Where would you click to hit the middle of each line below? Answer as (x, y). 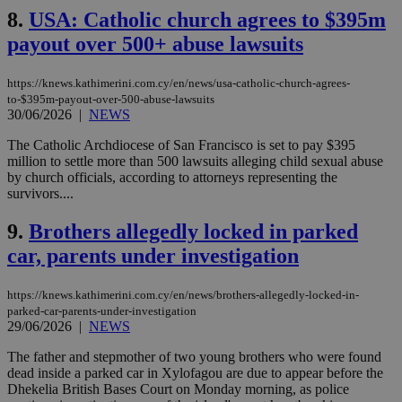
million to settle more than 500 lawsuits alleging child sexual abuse (195, 161)
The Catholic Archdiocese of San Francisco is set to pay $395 (181, 144)
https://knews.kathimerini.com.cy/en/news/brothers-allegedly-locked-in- (183, 294)
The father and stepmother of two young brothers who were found (194, 356)
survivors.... (40, 193)
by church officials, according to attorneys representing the (172, 177)
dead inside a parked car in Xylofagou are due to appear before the (195, 372)
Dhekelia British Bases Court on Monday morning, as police (178, 389)
